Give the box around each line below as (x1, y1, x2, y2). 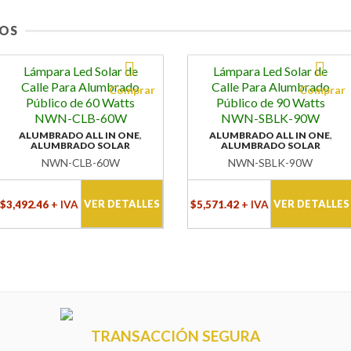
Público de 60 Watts (26, 95, 136, 110)
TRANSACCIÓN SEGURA (90, 327, 260, 346)
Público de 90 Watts (215, 95, 325, 110)
